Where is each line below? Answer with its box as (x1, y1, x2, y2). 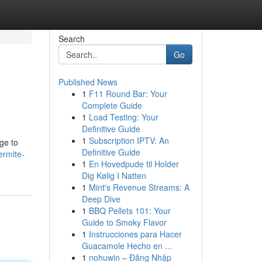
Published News (58, 76, 118, 88)
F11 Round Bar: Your (88, 88, 167, 99)
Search (58, 33, 85, 44)
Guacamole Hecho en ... (81, 240, 172, 251)
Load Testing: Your (88, 111, 158, 123)
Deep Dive (81, 193, 120, 205)
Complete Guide (81, 99, 142, 111)
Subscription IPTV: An (88, 135, 169, 146)
